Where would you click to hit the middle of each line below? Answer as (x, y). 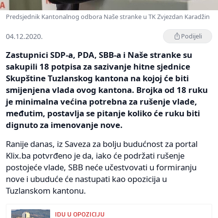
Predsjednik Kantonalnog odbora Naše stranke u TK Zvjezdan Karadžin (108, 16)
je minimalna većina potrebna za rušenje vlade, (101, 101)
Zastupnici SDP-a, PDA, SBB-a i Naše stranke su (99, 54)
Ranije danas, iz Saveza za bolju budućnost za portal (102, 144)
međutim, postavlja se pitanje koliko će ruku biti (103, 113)
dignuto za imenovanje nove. (64, 125)
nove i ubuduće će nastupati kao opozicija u (86, 179)
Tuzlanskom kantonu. (46, 190)
